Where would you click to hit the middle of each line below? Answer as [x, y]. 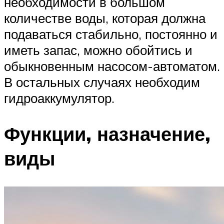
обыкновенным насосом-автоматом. [112, 66]
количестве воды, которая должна [105, 18]
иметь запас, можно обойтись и [98, 50]
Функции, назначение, [107, 134]
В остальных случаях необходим [102, 82]
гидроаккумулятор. [59, 98]
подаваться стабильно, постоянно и [111, 34]
